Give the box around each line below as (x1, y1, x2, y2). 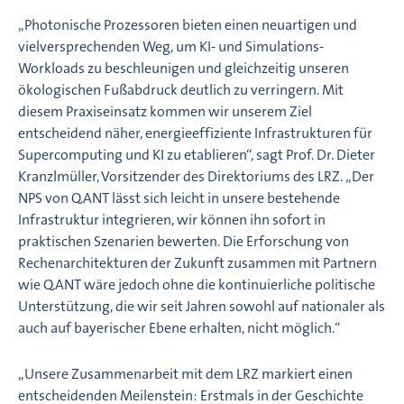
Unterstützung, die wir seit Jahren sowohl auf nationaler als (18, 296, 385, 316)
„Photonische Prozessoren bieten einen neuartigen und (18, 14, 357, 34)
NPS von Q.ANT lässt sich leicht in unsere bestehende (18, 188, 340, 207)
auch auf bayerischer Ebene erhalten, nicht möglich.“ (18, 317, 341, 337)
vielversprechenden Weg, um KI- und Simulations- (18, 36, 324, 56)
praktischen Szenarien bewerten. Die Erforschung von (18, 231, 349, 251)
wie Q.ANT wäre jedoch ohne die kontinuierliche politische (18, 274, 375, 294)
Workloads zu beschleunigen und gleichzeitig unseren (18, 58, 349, 78)
